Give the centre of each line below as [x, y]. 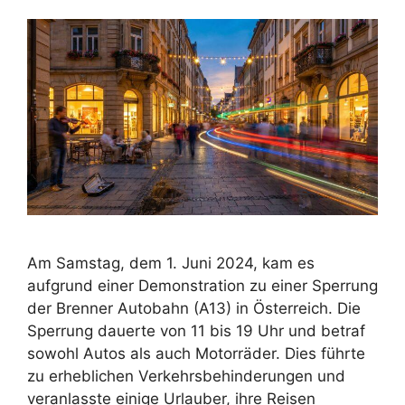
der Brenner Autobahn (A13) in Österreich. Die [194, 308]
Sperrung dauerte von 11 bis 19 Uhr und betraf [196, 330]
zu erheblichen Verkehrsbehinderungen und [186, 376]
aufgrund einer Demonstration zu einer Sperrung [202, 285]
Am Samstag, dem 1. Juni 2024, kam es [171, 263]
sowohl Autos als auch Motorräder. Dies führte [196, 353]
